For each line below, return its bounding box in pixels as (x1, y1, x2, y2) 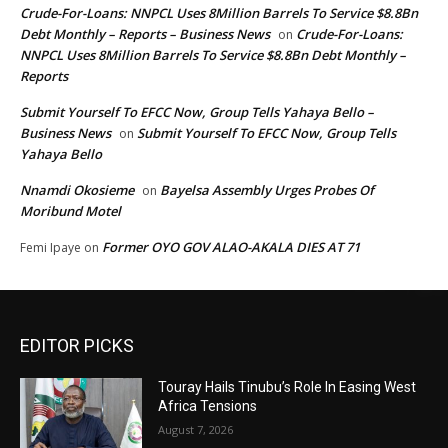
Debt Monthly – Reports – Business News (20, 24, 270, 43)
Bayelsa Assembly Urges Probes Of (160, 180, 374, 199)
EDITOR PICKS (20, 334, 134, 356)
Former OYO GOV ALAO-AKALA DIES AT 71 (102, 237, 360, 256)
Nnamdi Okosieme (20, 180, 134, 199)
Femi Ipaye (20, 238, 81, 256)
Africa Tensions (158, 397, 258, 414)
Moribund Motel (20, 201, 121, 220)
